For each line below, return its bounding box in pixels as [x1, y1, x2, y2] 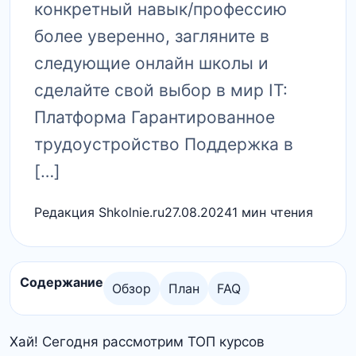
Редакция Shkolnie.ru [34, 204, 164, 220]
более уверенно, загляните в [34, 26, 269, 46]
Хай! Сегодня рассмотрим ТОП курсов [10, 334, 265, 350]
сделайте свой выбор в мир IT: [34, 80, 288, 100]
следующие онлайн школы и [34, 53, 269, 73]
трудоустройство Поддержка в [34, 134, 293, 154]
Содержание [20, 274, 103, 290]
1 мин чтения [232, 204, 313, 220]
